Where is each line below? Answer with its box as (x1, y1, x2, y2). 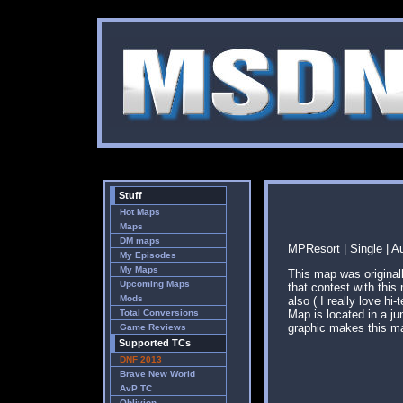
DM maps (120, 236, 160, 246)
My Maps (120, 264, 158, 274)
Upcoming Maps (120, 279, 190, 289)
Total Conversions (120, 308, 199, 318)
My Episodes (120, 250, 176, 260)
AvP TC (120, 383, 152, 393)
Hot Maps (120, 207, 160, 217)
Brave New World (120, 369, 195, 379)
